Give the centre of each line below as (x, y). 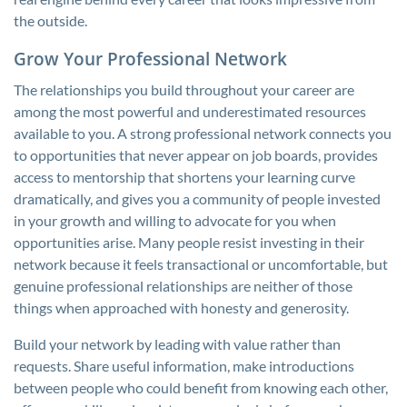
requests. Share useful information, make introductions (184, 366)
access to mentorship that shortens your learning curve (184, 177)
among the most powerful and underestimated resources (190, 111)
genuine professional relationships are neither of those (183, 286)
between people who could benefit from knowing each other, (201, 387)
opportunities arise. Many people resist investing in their (189, 242)
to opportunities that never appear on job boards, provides (196, 155)
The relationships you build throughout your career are (184, 89)
